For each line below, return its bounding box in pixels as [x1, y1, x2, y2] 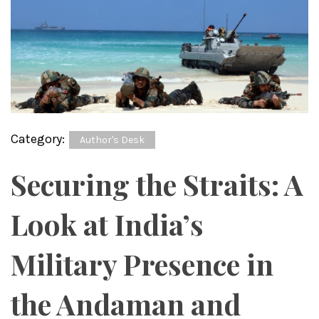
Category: [11, 130, 68, 147]
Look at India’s [11, 204, 204, 243]
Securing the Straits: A [11, 164, 303, 203]
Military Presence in [11, 244, 273, 283]
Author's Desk [80, 133, 145, 146]
